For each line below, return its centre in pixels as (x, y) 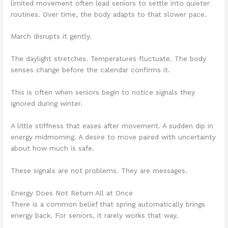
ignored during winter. (47, 104)
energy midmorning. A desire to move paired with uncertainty (113, 137)
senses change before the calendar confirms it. (91, 70)
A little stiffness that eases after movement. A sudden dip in (112, 126)
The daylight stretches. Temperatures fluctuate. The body (109, 59)
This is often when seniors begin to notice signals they (103, 92)
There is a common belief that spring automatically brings (108, 204)
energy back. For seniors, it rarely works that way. (95, 215)
